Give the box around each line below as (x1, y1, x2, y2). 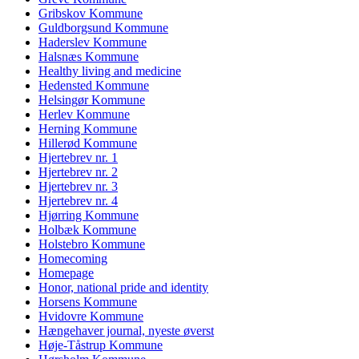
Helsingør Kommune (38, 92, 145, 107)
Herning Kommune (38, 121, 137, 135)
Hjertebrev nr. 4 (38, 193, 118, 208)
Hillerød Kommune (38, 135, 137, 150)
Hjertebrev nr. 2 (38, 164, 118, 179)
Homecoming (38, 251, 107, 265)
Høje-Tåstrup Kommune (38, 337, 163, 352)
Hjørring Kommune (38, 208, 139, 222)
